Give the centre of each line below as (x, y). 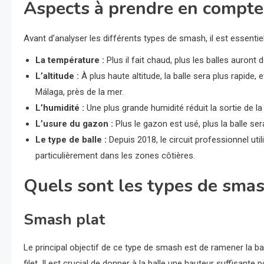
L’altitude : (57, 76)
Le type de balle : (71, 140)
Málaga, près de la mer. (80, 92)
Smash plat (64, 220)
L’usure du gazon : (74, 124)
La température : (70, 60)
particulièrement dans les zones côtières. (115, 156)
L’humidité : (60, 108)
